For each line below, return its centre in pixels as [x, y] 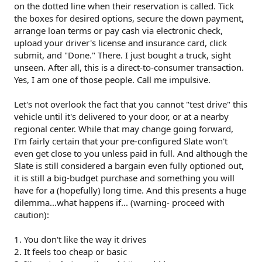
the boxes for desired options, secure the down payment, [129, 18]
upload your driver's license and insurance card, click [120, 42]
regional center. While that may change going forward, [124, 128]
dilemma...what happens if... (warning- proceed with [119, 202]
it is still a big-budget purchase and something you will [124, 177]
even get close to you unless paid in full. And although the [131, 153]
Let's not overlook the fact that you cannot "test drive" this [131, 104]
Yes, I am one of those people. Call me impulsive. [112, 79]
